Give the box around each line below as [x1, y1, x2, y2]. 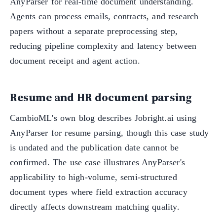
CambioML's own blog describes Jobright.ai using [10, 112, 196, 123]
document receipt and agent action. [10, 56, 140, 66]
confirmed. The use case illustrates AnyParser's [10, 157, 185, 167]
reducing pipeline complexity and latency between [10, 41, 197, 51]
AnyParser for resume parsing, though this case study [10, 127, 209, 138]
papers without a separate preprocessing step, [10, 26, 178, 37]
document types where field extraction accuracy [10, 186, 187, 197]
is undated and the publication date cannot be [10, 142, 179, 152]
